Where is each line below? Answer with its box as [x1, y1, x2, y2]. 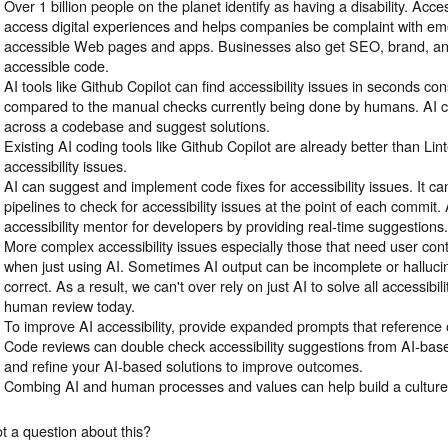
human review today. [4, 295, 136, 317]
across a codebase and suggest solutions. [4, 115, 271, 137]
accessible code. [4, 55, 110, 77]
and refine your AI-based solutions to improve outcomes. [4, 355, 364, 377]
